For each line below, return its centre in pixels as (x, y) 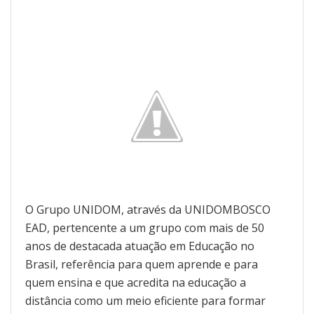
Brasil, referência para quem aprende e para (142, 264)
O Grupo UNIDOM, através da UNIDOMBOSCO (148, 209)
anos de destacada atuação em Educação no (140, 246)
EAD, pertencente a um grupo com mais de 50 (145, 227)
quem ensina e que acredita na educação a (136, 282)
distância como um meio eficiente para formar (145, 300)
